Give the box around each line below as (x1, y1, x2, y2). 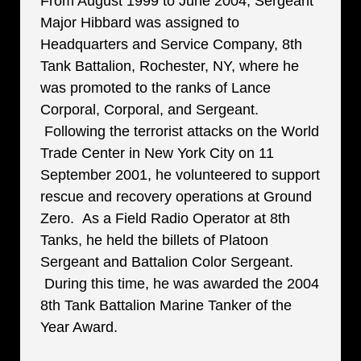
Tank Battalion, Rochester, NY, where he (40, 58, 299, 74)
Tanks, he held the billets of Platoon (40, 232, 268, 248)
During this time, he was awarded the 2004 (40, 276, 319, 292)
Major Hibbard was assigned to (40, 15, 239, 31)
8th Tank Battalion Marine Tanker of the (40, 297, 292, 313)
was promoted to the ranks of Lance (40, 80, 271, 96)
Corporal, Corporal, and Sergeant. (40, 102, 259, 118)
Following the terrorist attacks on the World (40, 123, 319, 139)
